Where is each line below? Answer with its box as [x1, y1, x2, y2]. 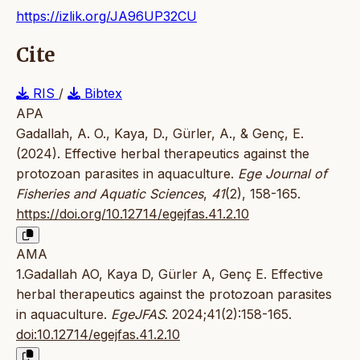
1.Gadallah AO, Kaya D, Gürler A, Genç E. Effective [16, 265, 323, 282]
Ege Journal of [238, 165, 327, 182]
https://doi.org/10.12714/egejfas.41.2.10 [16, 205, 249, 222]
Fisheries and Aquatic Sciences [16, 185, 203, 202]
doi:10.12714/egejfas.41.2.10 [16, 325, 180, 342]
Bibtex [80, 84, 122, 101]
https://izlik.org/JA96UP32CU [16, 7, 197, 24]
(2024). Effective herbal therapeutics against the [16, 145, 309, 162]
